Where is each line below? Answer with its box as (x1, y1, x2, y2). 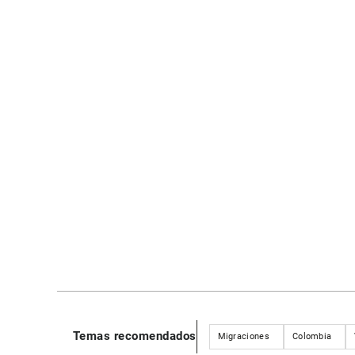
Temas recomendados (72, 329, 197, 344)
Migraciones (217, 330, 269, 342)
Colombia (292, 330, 332, 342)
